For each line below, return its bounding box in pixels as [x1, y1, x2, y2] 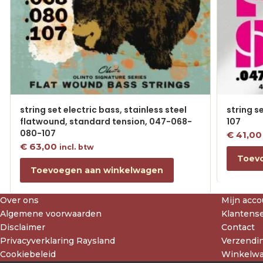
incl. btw [59, 142, 95, 151]
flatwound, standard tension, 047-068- [20, 115, 193, 127]
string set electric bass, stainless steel [20, 103, 187, 116]
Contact [221, 222, 255, 233]
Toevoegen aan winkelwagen [31, 165, 164, 176]
